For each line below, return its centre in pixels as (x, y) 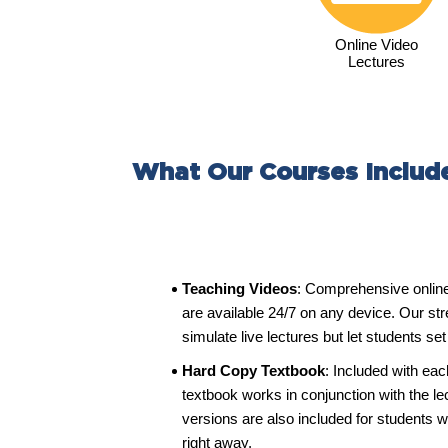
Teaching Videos (239, 288)
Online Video (376, 44)
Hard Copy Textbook (253, 370)
